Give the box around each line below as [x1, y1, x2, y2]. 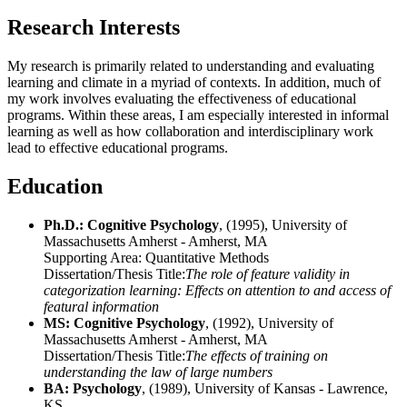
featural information [44, 298, 159, 314]
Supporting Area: [44, 249, 142, 265]
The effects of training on [185, 347, 328, 363]
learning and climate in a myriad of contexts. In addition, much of [7, 74, 381, 90]
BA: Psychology [44, 380, 142, 396]
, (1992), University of [205, 314, 333, 331]
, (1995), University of [219, 216, 347, 233]
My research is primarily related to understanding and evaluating [7, 57, 374, 74]
